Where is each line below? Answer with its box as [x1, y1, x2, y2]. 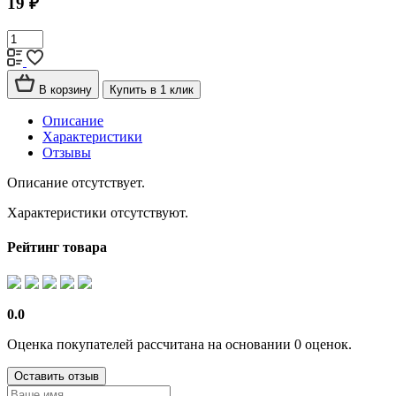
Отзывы [42, 145, 91, 161]
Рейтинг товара [7, 240, 107, 255]
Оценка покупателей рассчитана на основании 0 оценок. [7, 336, 352, 352]
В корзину [39, 83, 92, 97]
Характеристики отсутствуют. [7, 205, 188, 221]
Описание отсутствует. [7, 175, 145, 191]
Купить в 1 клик [110, 83, 194, 97]
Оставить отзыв [14, 369, 99, 383]
